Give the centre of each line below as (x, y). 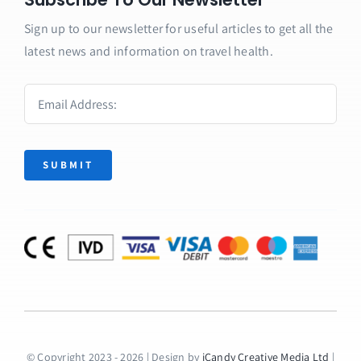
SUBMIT (68, 165)
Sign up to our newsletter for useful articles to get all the (178, 29)
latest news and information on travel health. (148, 52)
